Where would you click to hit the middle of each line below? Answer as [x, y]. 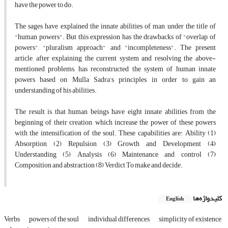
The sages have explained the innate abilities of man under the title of [115, 26]
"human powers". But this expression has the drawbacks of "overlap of [115, 37]
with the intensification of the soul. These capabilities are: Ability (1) [115, 133]
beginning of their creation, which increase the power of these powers [115, 123]
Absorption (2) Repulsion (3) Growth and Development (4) [115, 144]
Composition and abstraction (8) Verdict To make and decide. [99, 165]
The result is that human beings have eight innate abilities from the [115, 112]
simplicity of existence [190, 219]
